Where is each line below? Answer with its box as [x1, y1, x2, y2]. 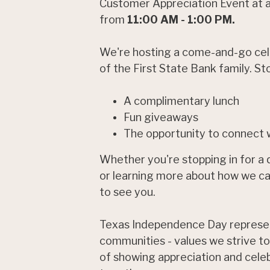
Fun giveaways [123, 111, 201, 124]
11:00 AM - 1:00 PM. [127, 13, 237, 26]
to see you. [99, 186, 158, 198]
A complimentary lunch [123, 95, 242, 107]
